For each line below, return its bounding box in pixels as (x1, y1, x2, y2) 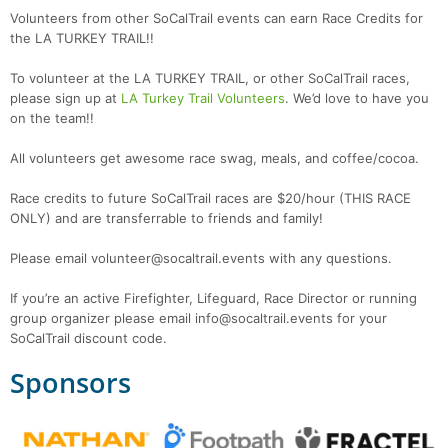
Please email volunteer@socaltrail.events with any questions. (10, 250, 392, 267)
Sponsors (10, 364, 131, 402)
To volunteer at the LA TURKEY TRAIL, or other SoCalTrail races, (10, 70, 410, 87)
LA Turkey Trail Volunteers (121, 90, 285, 107)
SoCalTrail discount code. (10, 330, 167, 347)
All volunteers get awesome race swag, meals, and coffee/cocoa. (10, 150, 419, 167)
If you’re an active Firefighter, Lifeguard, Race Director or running (10, 290, 417, 307)
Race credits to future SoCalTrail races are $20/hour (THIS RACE (10, 190, 411, 207)
